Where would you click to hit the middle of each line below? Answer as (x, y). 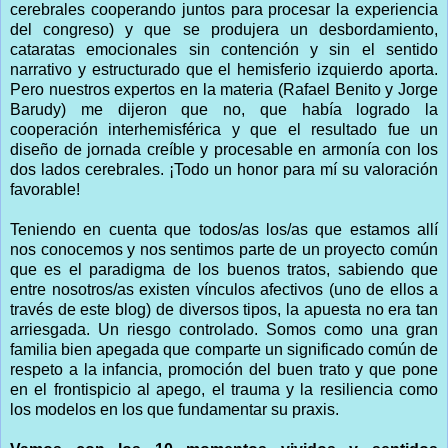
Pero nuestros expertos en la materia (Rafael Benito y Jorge (224, 89)
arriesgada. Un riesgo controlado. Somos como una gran (224, 329)
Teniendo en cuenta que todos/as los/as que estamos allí (224, 229)
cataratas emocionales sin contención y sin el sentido (224, 49)
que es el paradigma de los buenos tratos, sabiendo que (224, 269)
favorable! (45, 189)
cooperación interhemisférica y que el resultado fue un (224, 129)
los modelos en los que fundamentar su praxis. (174, 409)
